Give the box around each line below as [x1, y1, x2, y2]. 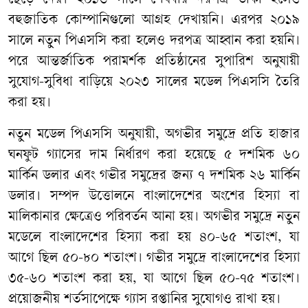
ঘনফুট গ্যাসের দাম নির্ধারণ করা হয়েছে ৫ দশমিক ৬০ [8, 148, 300, 163]
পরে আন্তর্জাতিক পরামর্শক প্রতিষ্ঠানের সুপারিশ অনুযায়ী [8, 54, 300, 69]
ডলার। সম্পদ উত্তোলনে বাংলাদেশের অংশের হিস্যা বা [8, 189, 300, 204]
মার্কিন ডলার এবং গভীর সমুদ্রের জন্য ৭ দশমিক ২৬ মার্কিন [8, 168, 300, 184]
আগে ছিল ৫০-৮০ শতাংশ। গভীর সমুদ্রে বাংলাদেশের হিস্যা [8, 251, 300, 266]
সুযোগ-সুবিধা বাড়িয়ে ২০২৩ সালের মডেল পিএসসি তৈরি [8, 75, 300, 90]
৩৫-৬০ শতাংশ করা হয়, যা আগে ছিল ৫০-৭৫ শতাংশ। [8, 272, 300, 287]
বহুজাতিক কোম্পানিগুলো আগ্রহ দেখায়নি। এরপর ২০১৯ [8, 13, 300, 28]
